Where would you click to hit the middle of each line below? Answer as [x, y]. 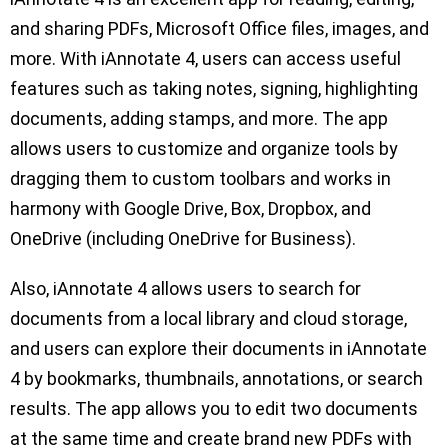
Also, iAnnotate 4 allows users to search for [185, 289]
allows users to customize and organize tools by [204, 149]
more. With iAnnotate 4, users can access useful [205, 59]
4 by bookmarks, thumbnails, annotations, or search [216, 379]
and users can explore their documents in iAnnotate [218, 349]
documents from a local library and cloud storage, [208, 319]
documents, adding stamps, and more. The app [199, 119]
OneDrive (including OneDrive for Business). [185, 239]
